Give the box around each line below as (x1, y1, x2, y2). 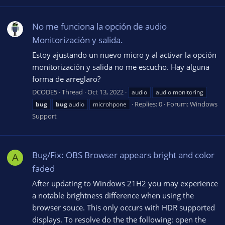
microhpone (93, 99, 127, 108)
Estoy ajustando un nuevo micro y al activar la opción (32, 50, 216, 60)
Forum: (167, 99, 190, 108)
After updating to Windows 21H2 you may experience (32, 178, 218, 188)
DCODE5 (32, 87, 57, 96)
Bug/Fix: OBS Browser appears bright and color (32, 149, 214, 161)
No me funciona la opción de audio (32, 21, 167, 33)
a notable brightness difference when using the (32, 190, 194, 200)
